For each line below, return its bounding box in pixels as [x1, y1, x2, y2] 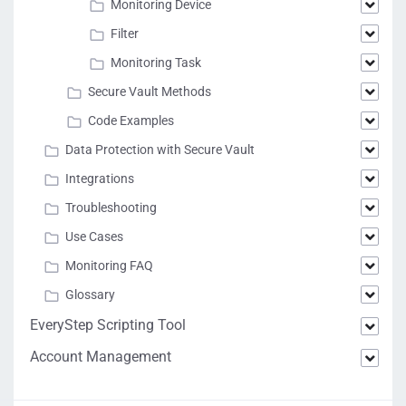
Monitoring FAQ [65, 258, 153, 273]
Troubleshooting [65, 200, 157, 215]
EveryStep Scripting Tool [30, 316, 186, 333]
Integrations [65, 171, 134, 186]
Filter [111, 26, 139, 41]
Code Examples [88, 113, 174, 128]
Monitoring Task [111, 55, 201, 70]
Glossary [65, 287, 115, 302]
